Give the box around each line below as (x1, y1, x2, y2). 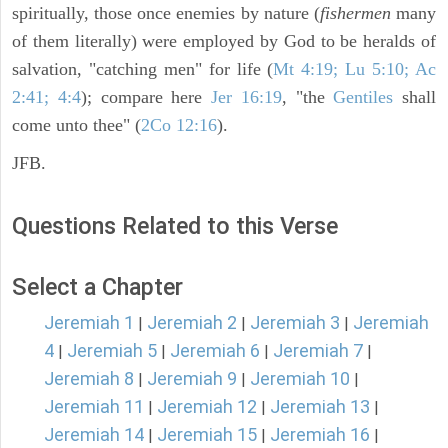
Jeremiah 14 (44, 424, 144, 446)
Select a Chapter (12, 273, 183, 302)
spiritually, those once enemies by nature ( (12, 3, 320, 24)
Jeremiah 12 (157, 396, 257, 418)
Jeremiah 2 (147, 312, 237, 334)
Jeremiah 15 (157, 424, 257, 446)
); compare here (80, 87, 211, 108)
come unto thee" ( (12, 115, 141, 136)
